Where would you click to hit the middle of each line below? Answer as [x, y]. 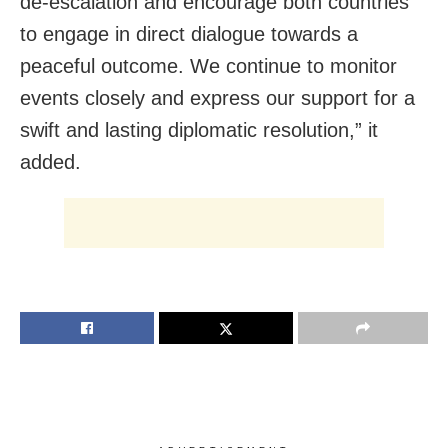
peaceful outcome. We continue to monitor [208, 65]
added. [50, 161]
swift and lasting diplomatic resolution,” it [199, 129]
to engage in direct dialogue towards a [189, 33]
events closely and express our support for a [217, 97]
